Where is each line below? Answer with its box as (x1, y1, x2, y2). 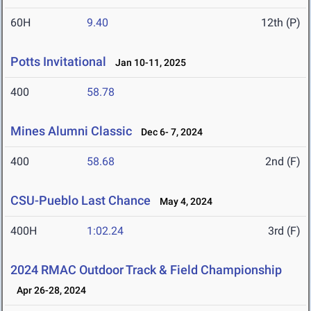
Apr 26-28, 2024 (10, 285, 86, 296)
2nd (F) (265, 155, 301, 169)
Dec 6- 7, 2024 (135, 126, 203, 138)
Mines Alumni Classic (10, 124, 132, 139)
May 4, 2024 (153, 196, 212, 208)
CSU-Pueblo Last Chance (10, 193, 151, 208)
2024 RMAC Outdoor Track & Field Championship (10, 262, 282, 278)
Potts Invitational (10, 54, 106, 69)
